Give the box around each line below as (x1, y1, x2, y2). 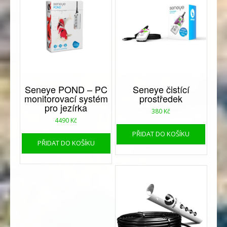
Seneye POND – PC (24, 82, 107, 96)
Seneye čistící (132, 82, 190, 96)
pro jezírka (45, 100, 88, 114)
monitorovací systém (24, 91, 108, 105)
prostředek (139, 91, 183, 105)
